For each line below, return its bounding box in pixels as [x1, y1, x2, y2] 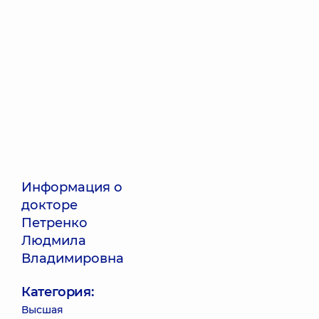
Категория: [21, 284, 94, 300]
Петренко [21, 215, 88, 231]
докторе [21, 197, 78, 213]
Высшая [21, 303, 63, 316]
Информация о [21, 179, 122, 195]
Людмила [21, 233, 86, 249]
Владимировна [21, 251, 124, 266]
